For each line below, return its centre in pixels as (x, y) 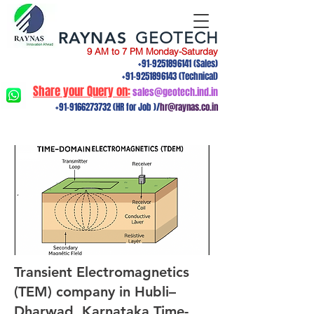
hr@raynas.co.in (189, 107)
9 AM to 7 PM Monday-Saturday (152, 51)
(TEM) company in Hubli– (95, 292)
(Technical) (197, 76)
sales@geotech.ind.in (175, 92)
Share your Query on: (82, 91)
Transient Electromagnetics (102, 272)
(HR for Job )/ (135, 107)
